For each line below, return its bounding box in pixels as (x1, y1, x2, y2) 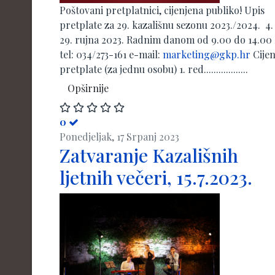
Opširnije (68, 82, 109, 95)
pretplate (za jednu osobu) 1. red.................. (60, 63, 248, 76)
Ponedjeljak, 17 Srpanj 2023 (60, 130, 179, 143)
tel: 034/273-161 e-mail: (60, 48, 163, 61)
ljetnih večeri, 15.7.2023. (60, 165, 252, 190)
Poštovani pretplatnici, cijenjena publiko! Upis (60, 4, 265, 17)
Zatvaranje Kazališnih (60, 143, 238, 168)
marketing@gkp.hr (163, 48, 250, 61)
